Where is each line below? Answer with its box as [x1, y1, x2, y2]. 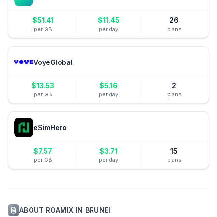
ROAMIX [46, 206, 74, 214]
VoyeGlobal [33, 58, 73, 66]
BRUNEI [85, 206, 111, 214]
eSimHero [33, 123, 67, 132]
